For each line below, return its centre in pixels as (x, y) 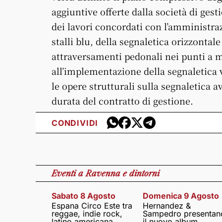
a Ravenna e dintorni (119, 173)
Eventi (65, 173)
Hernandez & (166, 206)
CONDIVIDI (75, 123)
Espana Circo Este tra (92, 206)
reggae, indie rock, (87, 214)
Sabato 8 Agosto (83, 196)
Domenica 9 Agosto (181, 196)
